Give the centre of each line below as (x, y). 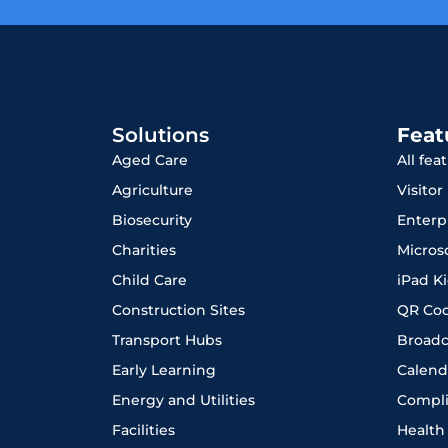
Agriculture (152, 190)
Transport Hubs (167, 340)
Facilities (143, 430)
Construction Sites (178, 310)
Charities (144, 250)
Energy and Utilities (183, 400)
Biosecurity (152, 220)
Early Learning (164, 370)
